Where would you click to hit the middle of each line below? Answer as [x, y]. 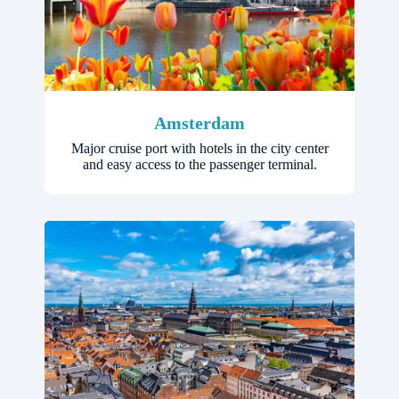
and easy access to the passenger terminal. [199, 165]
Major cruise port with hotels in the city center [199, 149]
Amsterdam [199, 122]
